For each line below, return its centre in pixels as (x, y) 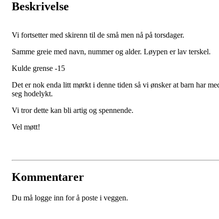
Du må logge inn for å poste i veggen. (70, 198)
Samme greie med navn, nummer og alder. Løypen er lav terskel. (112, 52)
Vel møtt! (26, 127)
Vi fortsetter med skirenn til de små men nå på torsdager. (99, 35)
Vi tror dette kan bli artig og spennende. (74, 110)
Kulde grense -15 (38, 68)
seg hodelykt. (33, 94)
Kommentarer (48, 177)
